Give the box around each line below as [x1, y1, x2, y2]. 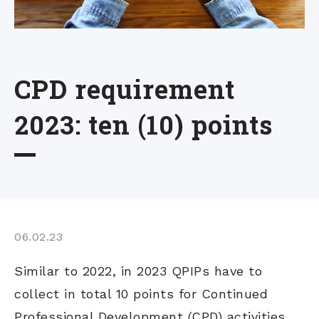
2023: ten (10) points [14, 108, 273, 142]
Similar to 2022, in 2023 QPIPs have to [14, 263, 262, 278]
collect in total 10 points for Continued [14, 286, 268, 301]
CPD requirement [14, 72, 235, 106]
